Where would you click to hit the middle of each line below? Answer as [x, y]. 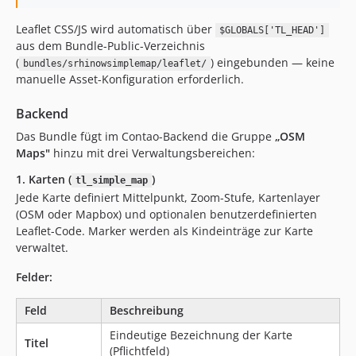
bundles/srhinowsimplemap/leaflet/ [114, 64]
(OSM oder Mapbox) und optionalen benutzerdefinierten [166, 214]
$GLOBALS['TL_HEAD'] [272, 30]
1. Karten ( [44, 179]
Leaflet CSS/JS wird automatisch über [116, 29]
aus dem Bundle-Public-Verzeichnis [110, 46]
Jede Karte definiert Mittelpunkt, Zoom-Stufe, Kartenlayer [168, 197]
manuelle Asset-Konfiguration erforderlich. [130, 79]
